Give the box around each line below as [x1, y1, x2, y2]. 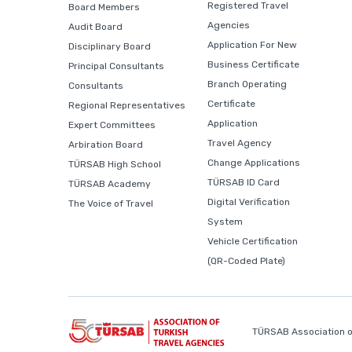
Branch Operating [207, 79, 288, 90]
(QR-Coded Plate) [207, 255, 286, 266]
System [207, 216, 244, 227]
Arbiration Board [68, 139, 143, 150]
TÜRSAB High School [68, 159, 161, 170]
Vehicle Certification [207, 236, 299, 247]
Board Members [68, 2, 140, 13]
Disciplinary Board [68, 41, 151, 52]
